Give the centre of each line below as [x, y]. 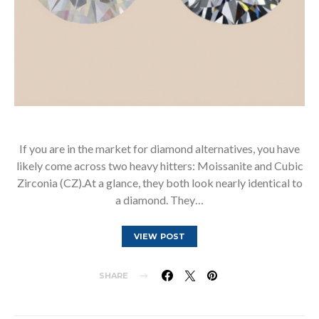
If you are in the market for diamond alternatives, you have [159, 148]
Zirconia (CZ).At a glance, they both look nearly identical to [159, 183]
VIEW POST [159, 236]
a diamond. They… [159, 200]
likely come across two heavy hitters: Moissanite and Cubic [159, 166]
